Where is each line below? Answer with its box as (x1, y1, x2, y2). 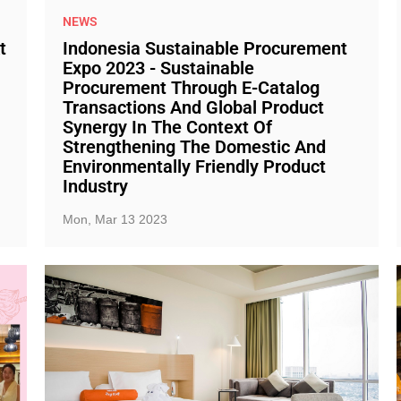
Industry (62, 175, 128, 197)
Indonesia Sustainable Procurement (62, 38, 347, 59)
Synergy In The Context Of (62, 116, 272, 138)
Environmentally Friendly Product (62, 156, 326, 177)
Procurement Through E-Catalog (62, 77, 320, 98)
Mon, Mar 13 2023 (62, 212, 167, 226)
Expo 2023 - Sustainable (62, 57, 254, 79)
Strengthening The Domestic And (62, 136, 326, 158)
